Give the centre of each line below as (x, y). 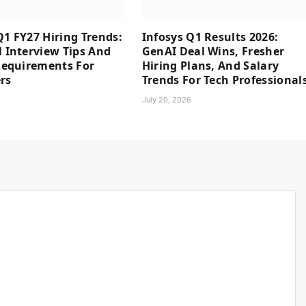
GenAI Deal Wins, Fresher (213, 52)
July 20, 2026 (166, 100)
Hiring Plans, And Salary (210, 66)
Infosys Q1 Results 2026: (210, 37)
